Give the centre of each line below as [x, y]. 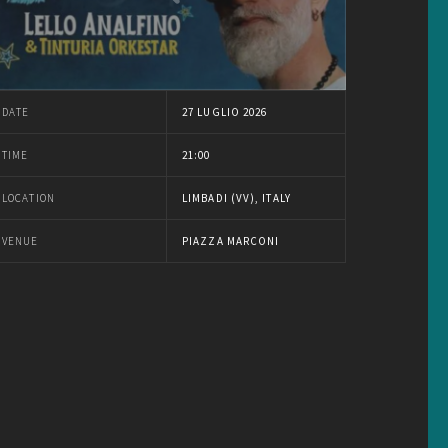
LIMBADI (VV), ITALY [236, 197]
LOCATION [28, 197]
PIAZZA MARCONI [231, 240]
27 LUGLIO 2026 [225, 111]
